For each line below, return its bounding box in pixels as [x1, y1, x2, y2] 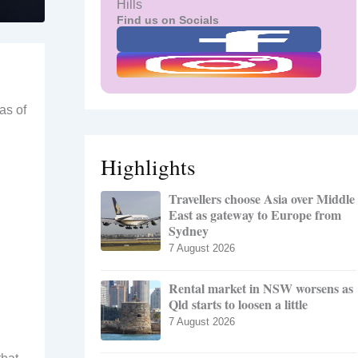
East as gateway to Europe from [169, 205, 341, 225]
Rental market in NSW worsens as [169, 279, 353, 298]
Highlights [101, 152, 196, 182]
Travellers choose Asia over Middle [169, 189, 355, 209]
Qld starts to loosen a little [169, 295, 308, 314]
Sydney [169, 221, 209, 241]
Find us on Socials [117, 14, 219, 27]
